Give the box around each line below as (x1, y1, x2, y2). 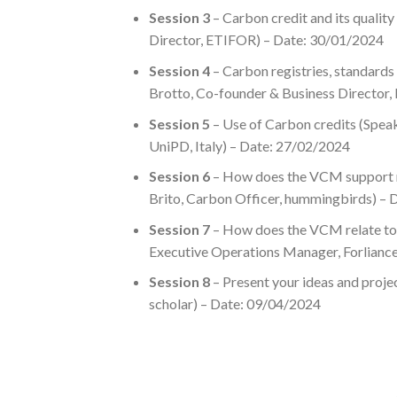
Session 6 (148, 167, 210, 185)
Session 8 (148, 273, 210, 291)
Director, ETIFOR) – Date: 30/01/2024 (148, 31, 384, 49)
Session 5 (148, 114, 210, 132)
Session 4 (148, 61, 210, 79)
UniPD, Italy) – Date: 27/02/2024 (148, 136, 350, 154)
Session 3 (148, 9, 210, 27)
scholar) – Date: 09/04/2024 (148, 295, 321, 313)
